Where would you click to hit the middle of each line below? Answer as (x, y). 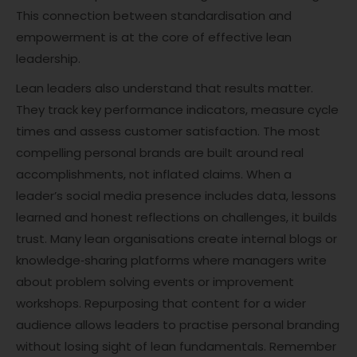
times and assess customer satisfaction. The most (168, 131)
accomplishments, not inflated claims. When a (154, 174)
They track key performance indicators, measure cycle (177, 110)
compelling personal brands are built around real (160, 153)
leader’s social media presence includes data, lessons (176, 196)
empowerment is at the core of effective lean (154, 37)
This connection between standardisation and (154, 16)
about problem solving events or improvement (155, 282)
